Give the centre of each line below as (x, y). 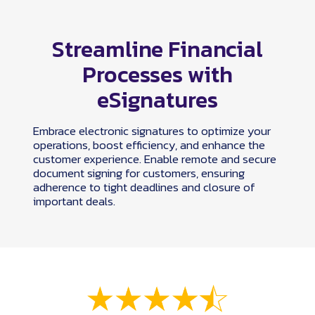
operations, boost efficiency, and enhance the (149, 145)
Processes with (157, 75)
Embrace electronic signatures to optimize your (152, 131)
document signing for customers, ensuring (139, 173)
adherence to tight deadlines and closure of (144, 187)
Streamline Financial (157, 50)
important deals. (74, 201)
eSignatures (157, 100)
